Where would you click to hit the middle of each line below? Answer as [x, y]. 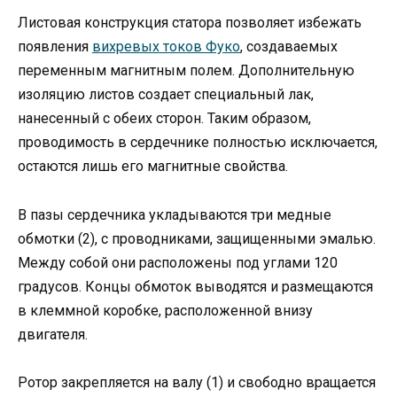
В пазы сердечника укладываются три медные [175, 214]
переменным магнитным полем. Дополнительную [186, 71]
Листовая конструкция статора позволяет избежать [190, 23]
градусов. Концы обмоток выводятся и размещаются [195, 286]
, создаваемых [289, 47]
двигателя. [53, 334]
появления [55, 47]
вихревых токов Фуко [166, 47]
